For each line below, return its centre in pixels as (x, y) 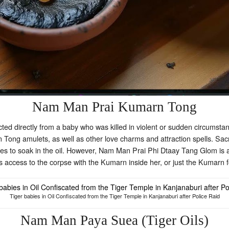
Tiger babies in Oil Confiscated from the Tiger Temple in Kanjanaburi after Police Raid (114, 196)
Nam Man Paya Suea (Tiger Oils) (114, 220)
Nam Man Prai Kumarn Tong (114, 107)
